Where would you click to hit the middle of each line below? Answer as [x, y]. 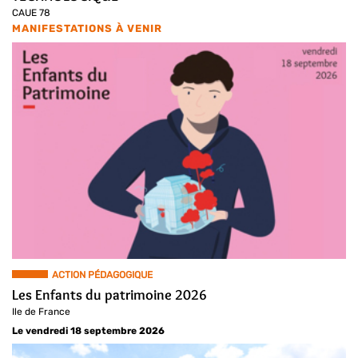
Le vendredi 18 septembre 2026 [88, 331]
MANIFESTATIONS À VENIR [87, 28]
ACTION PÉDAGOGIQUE [102, 275]
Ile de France [41, 312]
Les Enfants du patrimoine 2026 [109, 295]
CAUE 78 [31, 12]
